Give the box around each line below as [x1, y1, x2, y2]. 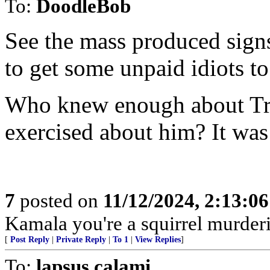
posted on [15, 189, 103, 212]
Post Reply [10, 235, 49, 244]
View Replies [135, 235, 181, 244]
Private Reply [56, 235, 106, 244]
